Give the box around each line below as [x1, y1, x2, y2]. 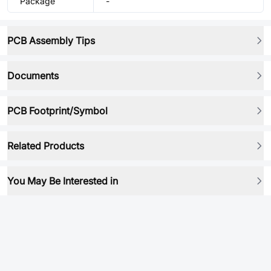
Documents [7, 70, 59, 82]
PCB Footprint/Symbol [7, 105, 108, 117]
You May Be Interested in [7, 175, 118, 187]
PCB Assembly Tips [7, 34, 95, 47]
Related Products [7, 140, 84, 152]
